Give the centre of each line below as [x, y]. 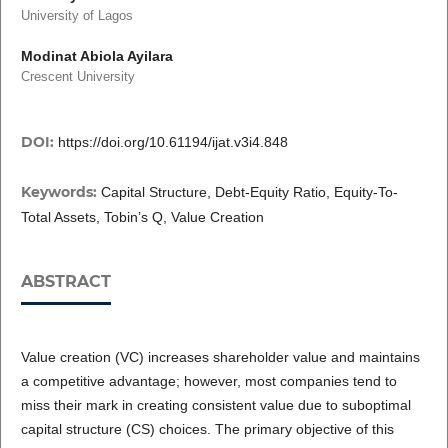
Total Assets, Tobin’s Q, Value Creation [142, 217]
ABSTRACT [65, 282]
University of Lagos [76, 16]
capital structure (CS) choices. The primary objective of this [207, 429]
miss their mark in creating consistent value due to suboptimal [215, 405]
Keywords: [60, 192]
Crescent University [77, 77]
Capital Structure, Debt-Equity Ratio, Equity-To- [249, 192]
